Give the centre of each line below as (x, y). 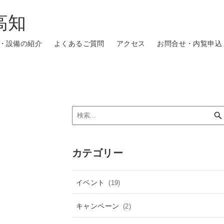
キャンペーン (99, 205)
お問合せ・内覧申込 (189, 43)
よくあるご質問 (79, 43)
